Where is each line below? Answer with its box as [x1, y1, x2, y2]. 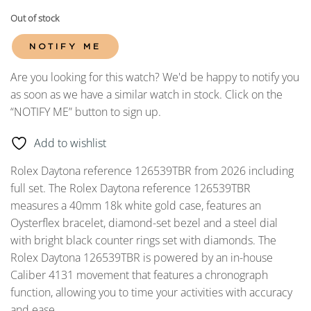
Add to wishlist [34, 135, 106, 151]
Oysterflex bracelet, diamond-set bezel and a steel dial [10, 215, 278, 231]
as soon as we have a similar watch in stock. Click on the [10, 86, 283, 102]
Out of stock [10, 11, 59, 24]
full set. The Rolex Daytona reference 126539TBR [10, 180, 251, 196]
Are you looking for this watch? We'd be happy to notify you [10, 69, 299, 85]
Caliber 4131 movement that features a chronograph [10, 267, 268, 283]
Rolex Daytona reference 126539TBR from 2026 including [10, 163, 294, 179]
